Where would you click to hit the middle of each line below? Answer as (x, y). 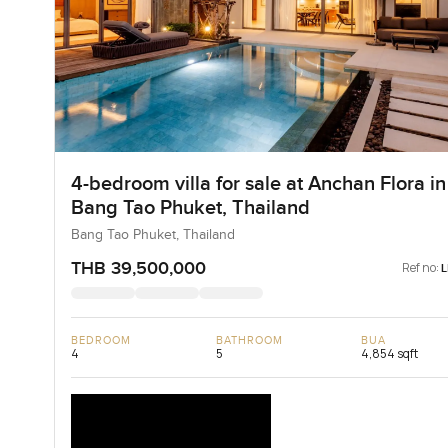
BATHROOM (249, 340)
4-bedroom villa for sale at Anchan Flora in (258, 183)
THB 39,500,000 (138, 268)
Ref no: (421, 267)
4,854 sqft (389, 353)
